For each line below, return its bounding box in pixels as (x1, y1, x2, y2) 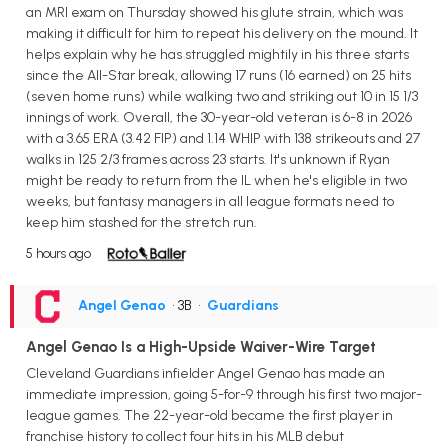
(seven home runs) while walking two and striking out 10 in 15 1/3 (26, 88, 418, 106)
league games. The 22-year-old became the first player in (26, 407, 393, 425)
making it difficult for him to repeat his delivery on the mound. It (26, 25, 418, 43)
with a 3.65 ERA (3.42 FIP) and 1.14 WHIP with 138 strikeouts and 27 (26, 130, 420, 148)
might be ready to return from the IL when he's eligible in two (26, 172, 407, 190)
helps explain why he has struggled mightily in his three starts (26, 46, 409, 64)
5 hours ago (26, 246, 91, 262)
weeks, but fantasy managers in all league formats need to (26, 193, 394, 211)
